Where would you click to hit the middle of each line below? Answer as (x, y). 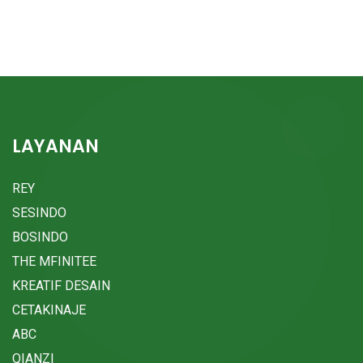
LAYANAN (56, 147)
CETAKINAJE (49, 310)
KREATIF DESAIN (61, 286)
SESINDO (39, 213)
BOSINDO (40, 237)
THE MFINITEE (54, 262)
